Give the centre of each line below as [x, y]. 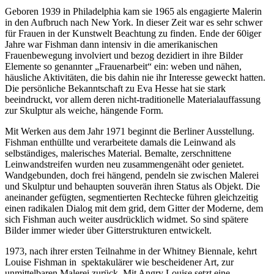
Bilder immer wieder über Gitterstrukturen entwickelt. [108, 230]
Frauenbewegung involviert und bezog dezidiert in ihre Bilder [124, 55]
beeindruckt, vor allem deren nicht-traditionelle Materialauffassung [133, 99]
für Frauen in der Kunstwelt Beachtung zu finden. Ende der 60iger [133, 33]
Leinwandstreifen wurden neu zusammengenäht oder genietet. [124, 164]
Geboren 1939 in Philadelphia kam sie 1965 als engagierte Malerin [133, 11]
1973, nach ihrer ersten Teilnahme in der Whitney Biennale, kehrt [131, 251]
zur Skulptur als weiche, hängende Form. [84, 110]
